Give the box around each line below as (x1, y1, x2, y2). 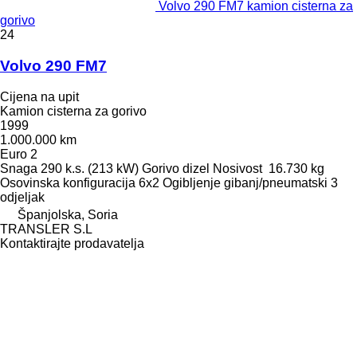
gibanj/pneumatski (224, 175, 328, 190)
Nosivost (213, 161, 262, 175)
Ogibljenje (163, 175, 221, 190)
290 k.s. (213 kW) (41, 161, 139, 175)
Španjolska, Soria (18, 207, 118, 222)
